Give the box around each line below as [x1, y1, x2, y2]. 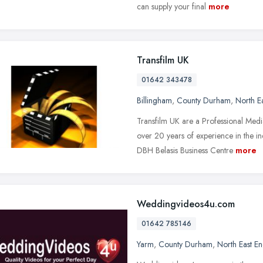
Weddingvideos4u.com [137, 197, 235, 211]
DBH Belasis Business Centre [137, 144, 233, 156]
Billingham [137, 94, 172, 106]
